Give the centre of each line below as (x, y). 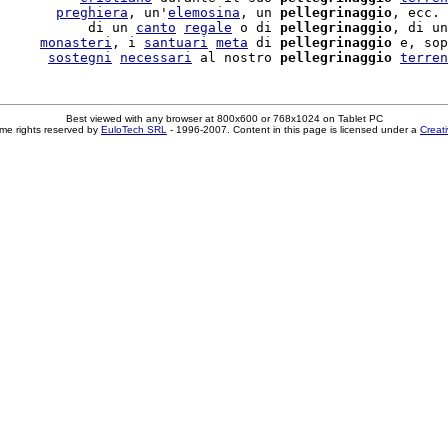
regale (208, 27)
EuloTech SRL (134, 129)
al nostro (236, 57)
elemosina (204, 12)
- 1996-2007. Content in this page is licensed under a (293, 129)
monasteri (76, 42)
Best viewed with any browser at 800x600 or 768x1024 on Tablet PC (224, 118)
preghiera (92, 12)
